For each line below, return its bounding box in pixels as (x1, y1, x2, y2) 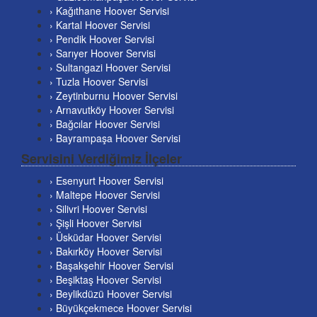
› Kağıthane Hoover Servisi (50, 4, 169, 18)
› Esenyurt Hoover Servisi (50, 173, 163, 188)
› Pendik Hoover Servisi (50, 32, 154, 47)
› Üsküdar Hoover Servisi (50, 230, 161, 245)
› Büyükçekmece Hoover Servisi (50, 301, 192, 316)
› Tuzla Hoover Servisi (50, 74, 148, 89)
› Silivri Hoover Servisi (50, 202, 147, 217)
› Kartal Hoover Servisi (50, 18, 150, 33)
